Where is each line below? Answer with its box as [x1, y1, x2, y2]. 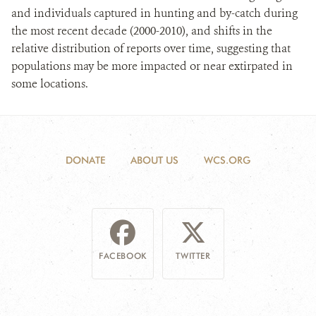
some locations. [11, 76, 94, 91]
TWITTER [176, 250, 211, 261]
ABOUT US [130, 154, 178, 166]
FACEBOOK [99, 250, 147, 261]
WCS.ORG [204, 154, 250, 166]
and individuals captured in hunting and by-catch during [11, 6, 298, 20]
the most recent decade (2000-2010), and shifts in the [11, 23, 272, 38]
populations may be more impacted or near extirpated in [11, 59, 293, 73]
